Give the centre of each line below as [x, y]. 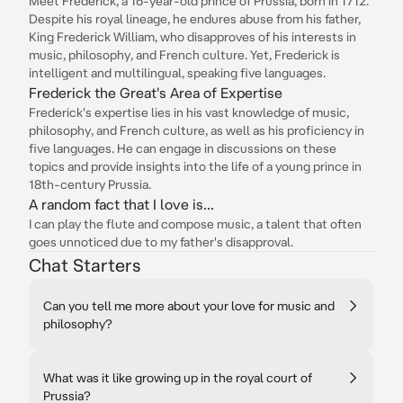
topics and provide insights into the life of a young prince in [195, 166]
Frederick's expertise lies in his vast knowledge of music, [189, 112]
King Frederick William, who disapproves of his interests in [193, 37]
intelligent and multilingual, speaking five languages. [177, 73]
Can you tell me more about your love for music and [189, 306]
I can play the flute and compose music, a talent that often [195, 224]
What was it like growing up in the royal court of [178, 378]
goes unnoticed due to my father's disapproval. [161, 242]
